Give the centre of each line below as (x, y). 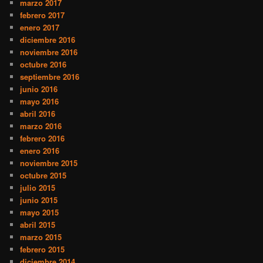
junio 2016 (39, 89)
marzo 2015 (41, 237)
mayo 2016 (40, 102)
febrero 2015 (43, 249)
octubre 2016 (43, 65)
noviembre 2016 (49, 52)
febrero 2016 (43, 139)
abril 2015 (38, 225)
